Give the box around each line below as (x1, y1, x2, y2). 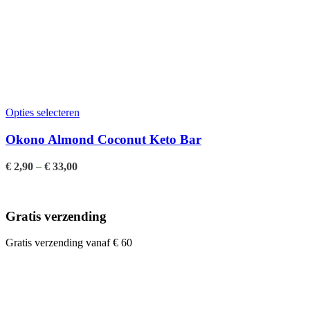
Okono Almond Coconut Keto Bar (6, 132, 201, 147)
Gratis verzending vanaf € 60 (6, 237, 132, 249)
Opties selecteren (6, 107, 80, 119)
